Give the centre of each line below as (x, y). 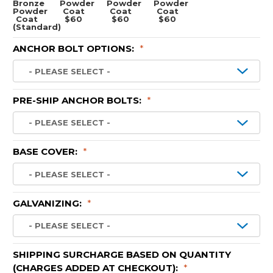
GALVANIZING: (48, 203)
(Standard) (37, 27)
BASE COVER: (46, 152)
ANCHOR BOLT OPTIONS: (75, 49)
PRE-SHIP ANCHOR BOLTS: (78, 100)
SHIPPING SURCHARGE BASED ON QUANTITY (122, 255)
